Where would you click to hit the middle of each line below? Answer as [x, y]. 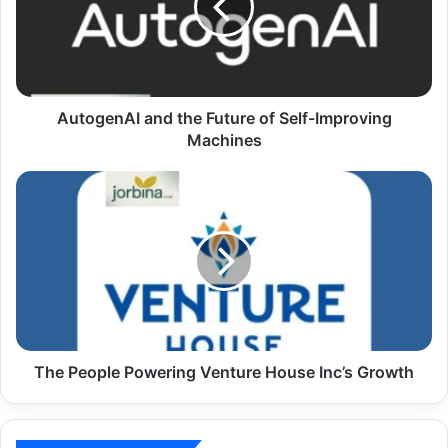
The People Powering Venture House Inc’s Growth [224, 371]
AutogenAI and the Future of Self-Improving [224, 117]
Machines [224, 139]
